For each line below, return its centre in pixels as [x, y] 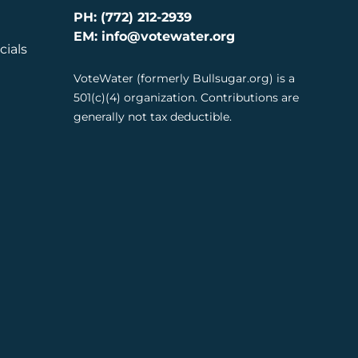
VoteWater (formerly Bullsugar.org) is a [184, 79]
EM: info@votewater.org [154, 37]
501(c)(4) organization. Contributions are [186, 98]
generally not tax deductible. [153, 117]
